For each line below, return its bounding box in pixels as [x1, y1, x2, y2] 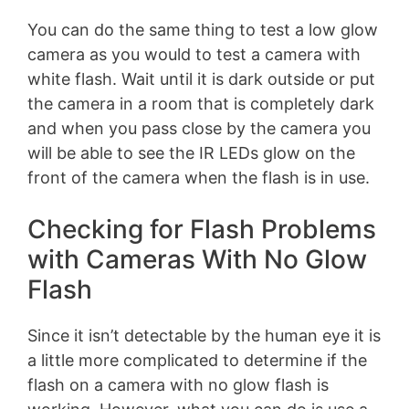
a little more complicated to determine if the [27, 350, 367, 370]
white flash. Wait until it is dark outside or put [27, 68, 375, 89]
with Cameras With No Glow [27, 243, 367, 275]
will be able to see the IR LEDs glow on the [27, 142, 355, 163]
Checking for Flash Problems [27, 213, 376, 245]
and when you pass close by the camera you [27, 118, 371, 138]
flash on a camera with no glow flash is [27, 374, 329, 394]
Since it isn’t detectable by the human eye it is [27, 325, 381, 345]
